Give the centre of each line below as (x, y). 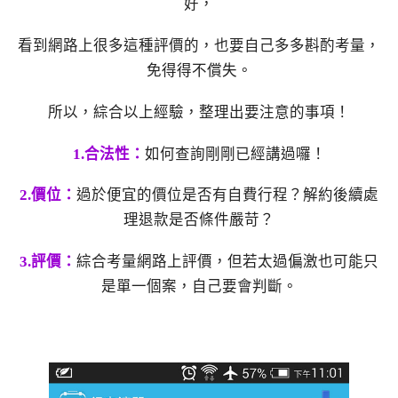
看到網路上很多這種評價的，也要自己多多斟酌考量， (199, 46)
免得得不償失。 (199, 71)
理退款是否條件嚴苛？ (199, 220)
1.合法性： (108, 154)
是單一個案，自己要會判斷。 (199, 287)
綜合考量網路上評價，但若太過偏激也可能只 (227, 262)
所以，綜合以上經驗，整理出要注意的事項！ (199, 112)
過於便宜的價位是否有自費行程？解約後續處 (227, 195)
